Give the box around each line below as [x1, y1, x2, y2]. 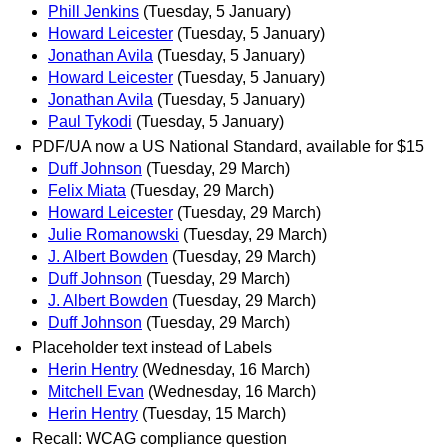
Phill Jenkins [48, 2, 139, 20]
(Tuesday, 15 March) [142, 404, 286, 422]
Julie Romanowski [48, 225, 179, 243]
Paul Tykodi [48, 112, 132, 130]
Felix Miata [48, 181, 126, 199]
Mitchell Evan [48, 382, 144, 400]
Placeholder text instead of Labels [32, 338, 272, 356]
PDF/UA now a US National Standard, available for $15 [32, 137, 424, 155]
